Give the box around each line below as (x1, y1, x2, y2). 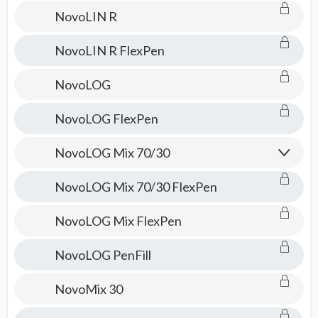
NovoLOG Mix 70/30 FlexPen (54, 179, 217, 194)
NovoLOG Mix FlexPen (54, 213, 182, 229)
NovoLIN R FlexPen (54, 43, 165, 58)
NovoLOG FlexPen (54, 111, 158, 126)
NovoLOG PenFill (54, 247, 151, 263)
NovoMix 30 (54, 281, 123, 297)
